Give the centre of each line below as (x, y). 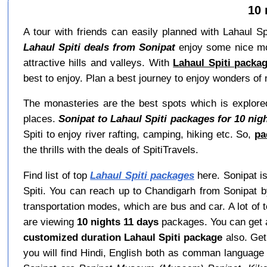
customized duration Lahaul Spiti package (123, 237)
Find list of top (57, 175)
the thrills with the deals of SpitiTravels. (111, 150)
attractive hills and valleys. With (98, 63)
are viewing (50, 221)
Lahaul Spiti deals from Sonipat (99, 47)
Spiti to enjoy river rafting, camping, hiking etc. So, (139, 134)
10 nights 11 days (118, 221)
